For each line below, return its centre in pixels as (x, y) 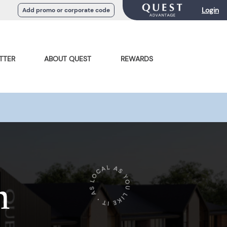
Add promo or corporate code (66, 10)
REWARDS (137, 59)
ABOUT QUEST (68, 59)
